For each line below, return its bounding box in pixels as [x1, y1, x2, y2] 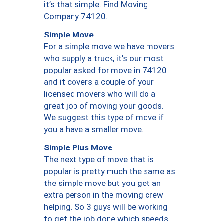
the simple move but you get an [44, 178, 161, 188]
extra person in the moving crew [44, 190, 163, 200]
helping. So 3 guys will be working [44, 202, 168, 212]
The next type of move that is [44, 154, 154, 165]
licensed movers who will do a [44, 89, 155, 99]
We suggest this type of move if [44, 112, 164, 123]
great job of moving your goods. [44, 101, 164, 111]
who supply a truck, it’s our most [44, 53, 164, 64]
